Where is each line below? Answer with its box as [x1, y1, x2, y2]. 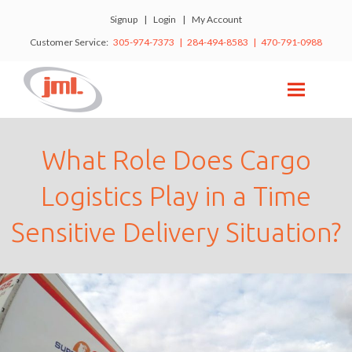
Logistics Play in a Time [41, 181, 311, 211]
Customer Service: [30, 36, 113, 48]
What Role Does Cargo [41, 145, 311, 174]
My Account [192, 13, 242, 25]
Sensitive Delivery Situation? [11, 217, 341, 247]
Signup [110, 13, 137, 25]
